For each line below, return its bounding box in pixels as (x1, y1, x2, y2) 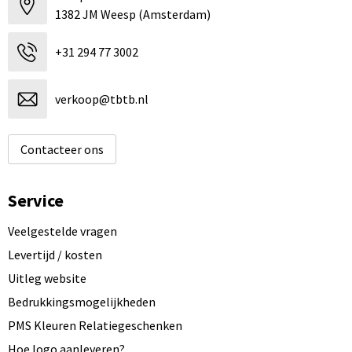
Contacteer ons (20, 141, 104, 157)
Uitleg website (7, 270, 86, 286)
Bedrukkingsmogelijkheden (7, 294, 156, 310)
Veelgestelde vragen (7, 223, 117, 239)
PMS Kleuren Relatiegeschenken (7, 317, 182, 333)
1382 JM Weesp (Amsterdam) (54, 6, 211, 22)
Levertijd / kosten (7, 247, 102, 262)
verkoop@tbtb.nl (54, 91, 148, 107)
